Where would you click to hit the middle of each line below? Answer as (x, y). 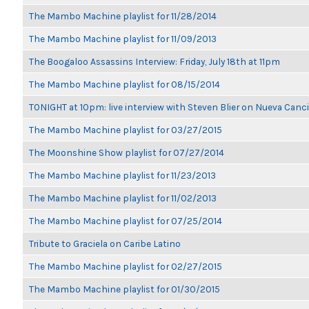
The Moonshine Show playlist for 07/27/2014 (127, 152)
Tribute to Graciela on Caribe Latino (105, 243)
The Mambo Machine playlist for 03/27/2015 (126, 130)
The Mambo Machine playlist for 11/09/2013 (123, 39)
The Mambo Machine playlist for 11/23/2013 (122, 175)
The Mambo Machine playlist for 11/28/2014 (123, 16)
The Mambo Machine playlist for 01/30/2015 (124, 289)
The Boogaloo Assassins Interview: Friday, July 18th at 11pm (154, 61)
